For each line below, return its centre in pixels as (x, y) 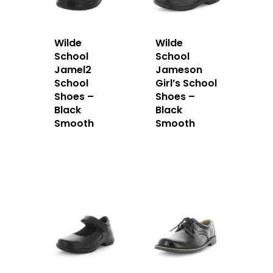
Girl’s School (186, 83)
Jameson (179, 69)
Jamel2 (73, 69)
